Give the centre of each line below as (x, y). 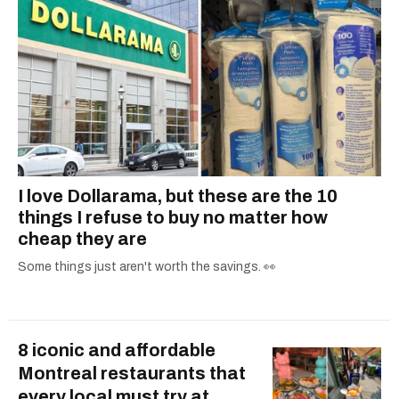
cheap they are (82, 238)
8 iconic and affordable (117, 350)
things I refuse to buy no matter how (173, 217)
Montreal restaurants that (132, 373)
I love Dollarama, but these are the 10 (178, 195)
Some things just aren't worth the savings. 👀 (147, 266)
